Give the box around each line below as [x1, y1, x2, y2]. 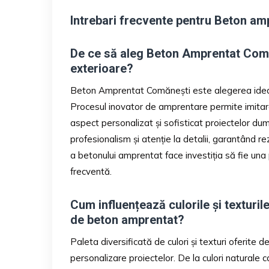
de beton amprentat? [70, 212, 184, 227]
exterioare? [70, 61, 133, 76]
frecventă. [70, 165, 112, 177]
